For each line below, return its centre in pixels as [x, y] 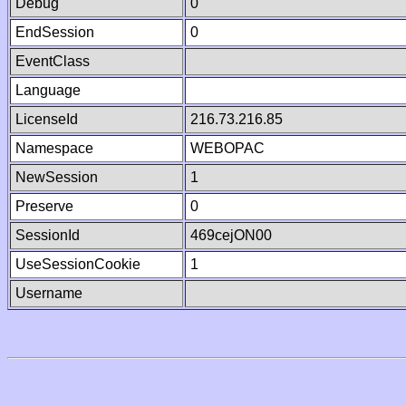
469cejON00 [231, 235]
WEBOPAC [227, 148]
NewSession [57, 177]
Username [49, 293]
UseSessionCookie [78, 264]
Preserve [44, 206]
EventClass [53, 61]
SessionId [48, 235]
